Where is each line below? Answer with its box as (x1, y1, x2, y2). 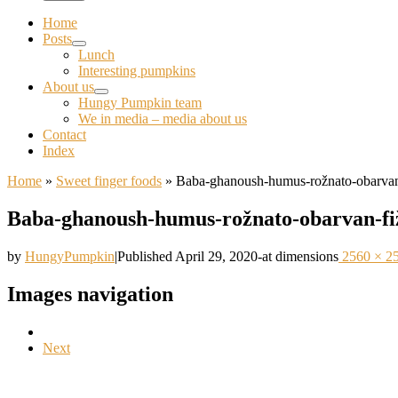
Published (117, 248, 175, 264)
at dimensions (262, 248, 338, 264)
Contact (43, 127, 86, 142)
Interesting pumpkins (78, 63, 195, 78)
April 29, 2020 (175, 248, 258, 264)
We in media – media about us (78, 111, 247, 126)
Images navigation (7, 282, 173, 306)
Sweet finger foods (56, 173, 162, 188)
